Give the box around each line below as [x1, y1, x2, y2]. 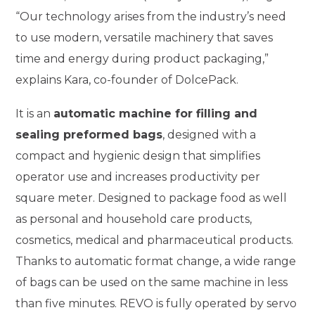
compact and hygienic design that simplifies [15, 149, 261, 162]
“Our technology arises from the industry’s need [15, 10, 287, 24]
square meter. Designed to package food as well [15, 191, 288, 205]
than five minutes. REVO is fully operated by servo [15, 297, 297, 310]
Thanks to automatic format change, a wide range [15, 255, 297, 268]
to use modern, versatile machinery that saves [15, 31, 274, 45]
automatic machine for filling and [53, 107, 258, 120]
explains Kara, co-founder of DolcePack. [15, 73, 239, 87]
